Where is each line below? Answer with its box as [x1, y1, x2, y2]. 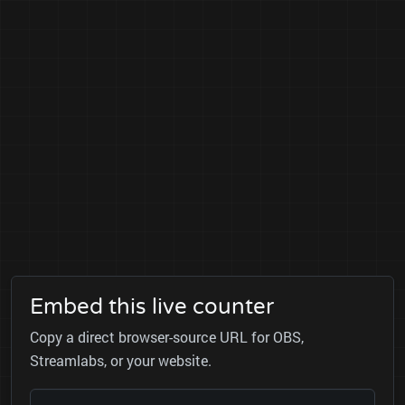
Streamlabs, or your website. [30, 351, 212, 371]
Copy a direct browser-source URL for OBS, [30, 327, 304, 347]
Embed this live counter [30, 294, 274, 321]
